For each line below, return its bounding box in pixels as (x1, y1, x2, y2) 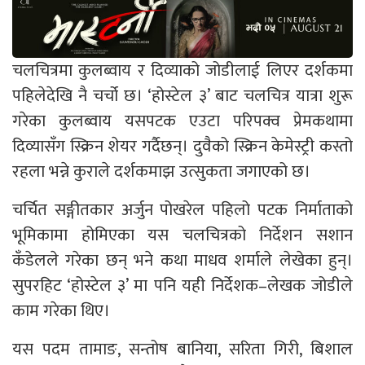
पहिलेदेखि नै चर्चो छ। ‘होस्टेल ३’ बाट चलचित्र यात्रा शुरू (12, 81, 353, 110)
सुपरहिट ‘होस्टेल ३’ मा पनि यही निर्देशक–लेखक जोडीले (12, 270, 353, 300)
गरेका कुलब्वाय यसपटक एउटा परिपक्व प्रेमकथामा (12, 106, 353, 135)
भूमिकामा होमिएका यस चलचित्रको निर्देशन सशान (12, 220, 353, 249)
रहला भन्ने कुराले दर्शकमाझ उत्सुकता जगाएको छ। (12, 156, 310, 186)
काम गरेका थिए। (12, 296, 110, 325)
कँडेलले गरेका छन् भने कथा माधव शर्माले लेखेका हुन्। (12, 245, 353, 275)
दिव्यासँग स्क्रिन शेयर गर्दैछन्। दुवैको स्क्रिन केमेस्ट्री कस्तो (12, 131, 353, 161)
